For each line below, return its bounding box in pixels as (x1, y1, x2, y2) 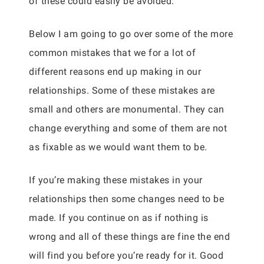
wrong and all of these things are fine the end (29, 231, 230, 242)
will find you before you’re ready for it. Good (29, 250, 223, 261)
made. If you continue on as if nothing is (29, 212, 209, 223)
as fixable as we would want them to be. (29, 141, 207, 153)
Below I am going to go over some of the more (29, 28, 233, 39)
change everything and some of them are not (29, 123, 227, 134)
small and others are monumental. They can (29, 104, 225, 115)
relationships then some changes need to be (29, 193, 224, 204)
